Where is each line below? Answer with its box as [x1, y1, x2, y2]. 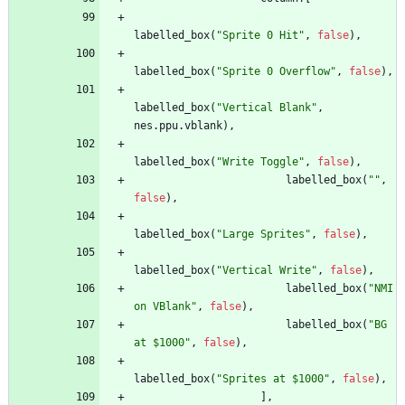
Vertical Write [222, 264, 311, 278]
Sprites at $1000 [222, 372, 324, 386]
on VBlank [134, 300, 191, 314]
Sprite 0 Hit [222, 29, 298, 42]
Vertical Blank [222, 101, 311, 115]
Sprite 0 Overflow [222, 65, 330, 79]
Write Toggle [222, 155, 298, 169]
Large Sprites [222, 228, 305, 241]
